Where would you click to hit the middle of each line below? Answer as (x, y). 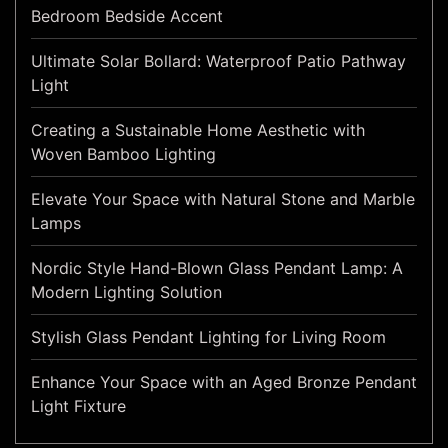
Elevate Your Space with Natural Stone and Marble (223, 199)
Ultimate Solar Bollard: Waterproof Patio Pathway (218, 61)
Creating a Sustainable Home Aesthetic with (198, 130)
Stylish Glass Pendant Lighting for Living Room (208, 337)
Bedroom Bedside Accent (127, 16)
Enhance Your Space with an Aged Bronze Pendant (224, 382)
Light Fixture (78, 406)
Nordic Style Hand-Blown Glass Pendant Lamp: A (217, 268)
